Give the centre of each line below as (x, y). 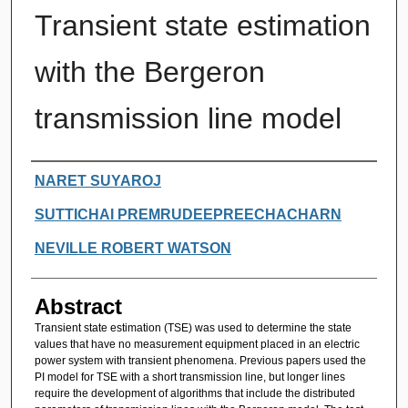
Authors (68, 178)
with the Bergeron (149, 71)
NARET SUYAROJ (97, 180)
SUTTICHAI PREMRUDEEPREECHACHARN (188, 214)
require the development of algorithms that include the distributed (194, 393)
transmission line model (188, 118)
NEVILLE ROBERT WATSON (133, 248)
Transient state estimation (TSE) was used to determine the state (193, 327)
